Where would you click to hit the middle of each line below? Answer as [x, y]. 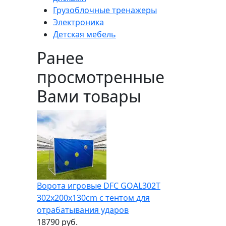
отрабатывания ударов [83, 210]
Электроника [78, 22]
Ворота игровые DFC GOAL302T [99, 185]
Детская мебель [84, 34]
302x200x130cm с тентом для [93, 197]
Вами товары [89, 96]
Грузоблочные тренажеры [105, 10]
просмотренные [101, 77]
